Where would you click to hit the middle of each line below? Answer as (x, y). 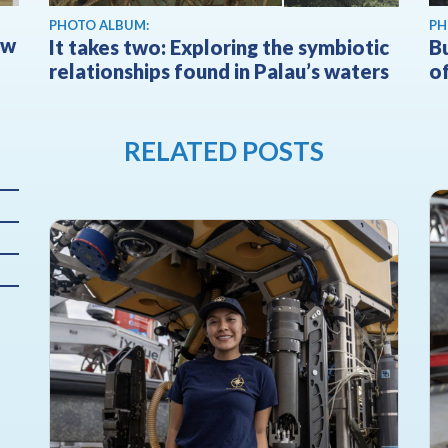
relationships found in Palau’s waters (219, 71)
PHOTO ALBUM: (99, 25)
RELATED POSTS (224, 150)
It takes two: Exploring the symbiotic (219, 47)
